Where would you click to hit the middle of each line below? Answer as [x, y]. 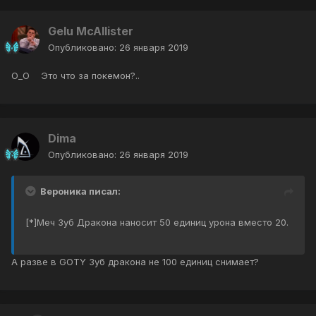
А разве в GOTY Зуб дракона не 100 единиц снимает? [135, 262]
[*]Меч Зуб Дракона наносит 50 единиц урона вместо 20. [157, 223]
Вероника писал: [80, 192]
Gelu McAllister [91, 31]
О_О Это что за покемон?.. [75, 76]
